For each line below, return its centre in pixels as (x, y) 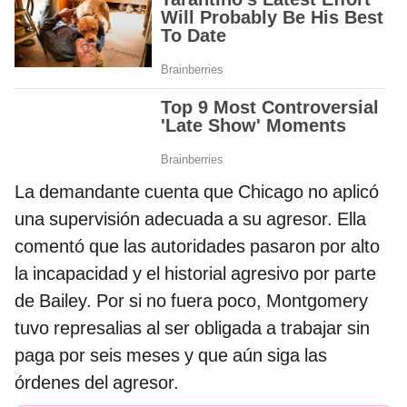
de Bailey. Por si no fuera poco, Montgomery (191, 300)
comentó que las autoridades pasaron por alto (197, 246)
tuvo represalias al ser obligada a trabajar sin (192, 328)
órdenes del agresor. (97, 382)
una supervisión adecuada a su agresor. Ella (190, 218)
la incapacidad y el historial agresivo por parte (195, 273)
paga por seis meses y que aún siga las (171, 355)
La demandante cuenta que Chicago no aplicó (197, 191)
